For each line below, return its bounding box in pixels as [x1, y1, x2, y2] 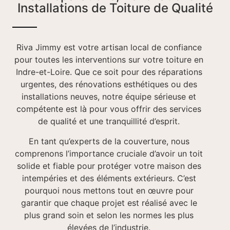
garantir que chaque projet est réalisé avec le [21, 197, 197, 208]
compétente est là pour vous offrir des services [16, 104, 201, 114]
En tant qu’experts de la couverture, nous [28, 136, 189, 146]
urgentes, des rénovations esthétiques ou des [21, 79, 197, 90]
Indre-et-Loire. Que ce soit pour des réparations [15, 67, 202, 78]
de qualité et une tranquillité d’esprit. [38, 116, 180, 127]
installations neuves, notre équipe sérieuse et [22, 91, 196, 102]
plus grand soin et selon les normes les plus [24, 209, 194, 220]
